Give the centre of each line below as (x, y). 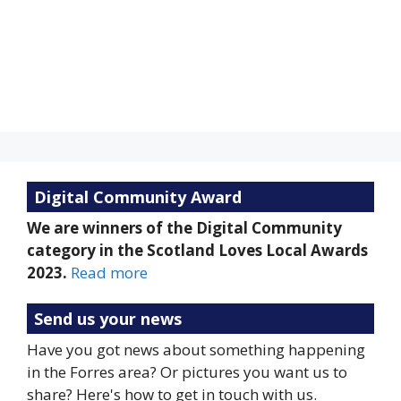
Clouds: (102, 21)
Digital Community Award (138, 196)
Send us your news (108, 318)
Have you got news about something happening (196, 349)
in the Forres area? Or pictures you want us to (187, 371)
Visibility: (108, 44)
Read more (109, 272)
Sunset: (101, 89)
